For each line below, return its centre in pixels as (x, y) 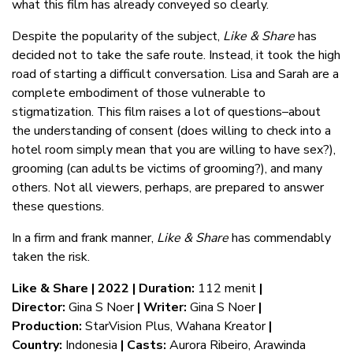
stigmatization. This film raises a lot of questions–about (166, 112)
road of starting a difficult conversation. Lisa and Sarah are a (175, 74)
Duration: (167, 289)
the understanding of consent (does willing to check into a (171, 131)
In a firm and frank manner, (84, 238)
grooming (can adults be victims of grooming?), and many (167, 169)
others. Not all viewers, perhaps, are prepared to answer (168, 188)
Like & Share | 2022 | (74, 289)
